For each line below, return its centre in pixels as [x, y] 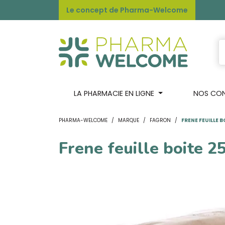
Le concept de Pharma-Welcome [127, 10]
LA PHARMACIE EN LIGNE [114, 93]
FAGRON [160, 120]
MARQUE [129, 120]
